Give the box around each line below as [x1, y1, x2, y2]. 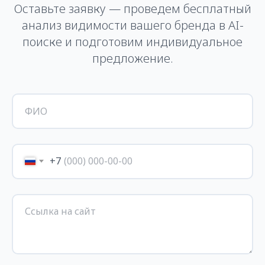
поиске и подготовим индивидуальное [22, 33, 243, 50]
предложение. [92, 50, 173, 66]
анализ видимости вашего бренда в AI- [21, 17, 244, 33]
